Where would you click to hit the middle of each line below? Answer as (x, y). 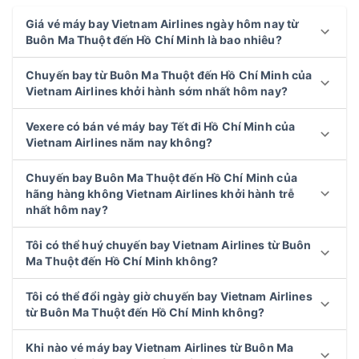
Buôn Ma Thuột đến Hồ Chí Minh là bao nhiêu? (154, 39)
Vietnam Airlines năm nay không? (119, 142)
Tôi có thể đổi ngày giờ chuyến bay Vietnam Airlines (169, 296)
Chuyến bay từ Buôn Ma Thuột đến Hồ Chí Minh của (169, 75)
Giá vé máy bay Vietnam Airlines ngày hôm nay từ (163, 23)
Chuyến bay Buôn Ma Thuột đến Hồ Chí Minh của (161, 177)
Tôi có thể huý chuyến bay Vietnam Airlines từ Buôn (169, 244)
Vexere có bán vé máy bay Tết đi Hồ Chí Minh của (161, 126)
